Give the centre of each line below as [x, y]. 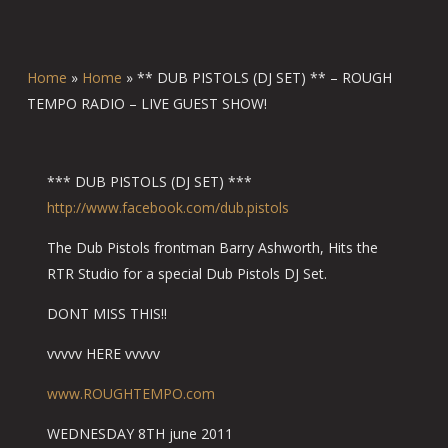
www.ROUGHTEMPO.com [130, 393]
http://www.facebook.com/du [141, 207]
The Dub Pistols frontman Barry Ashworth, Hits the [212, 247]
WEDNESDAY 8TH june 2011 [139, 433]
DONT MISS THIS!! [106, 313]
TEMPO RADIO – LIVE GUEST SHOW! [146, 103]
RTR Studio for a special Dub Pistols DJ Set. [186, 273]
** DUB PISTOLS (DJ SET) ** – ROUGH [264, 77]
